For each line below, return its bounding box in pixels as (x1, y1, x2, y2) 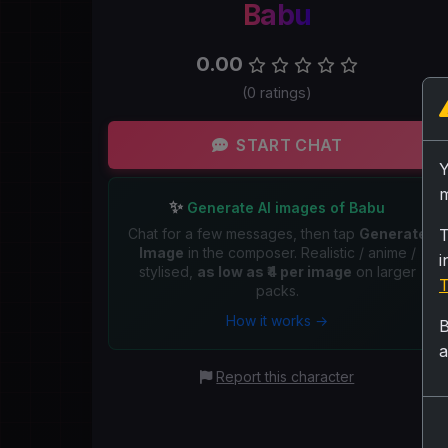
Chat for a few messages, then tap (127, 224, 359, 242)
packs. (255, 281, 299, 299)
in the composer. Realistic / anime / (183, 243, 416, 261)
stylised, (138, 262, 197, 280)
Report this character (216, 367, 355, 385)
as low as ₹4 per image (196, 262, 352, 280)
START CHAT (236, 134, 343, 155)
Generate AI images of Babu (183, 198, 386, 216)
